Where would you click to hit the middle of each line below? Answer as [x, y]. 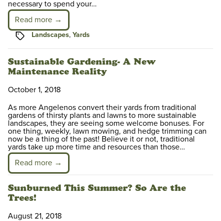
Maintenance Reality [57, 72]
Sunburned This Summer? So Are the [97, 188]
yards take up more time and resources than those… [96, 147]
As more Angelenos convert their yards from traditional [102, 108]
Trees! [22, 198]
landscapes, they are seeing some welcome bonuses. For [106, 124]
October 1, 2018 [34, 90]
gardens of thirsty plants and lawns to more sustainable [102, 116]
